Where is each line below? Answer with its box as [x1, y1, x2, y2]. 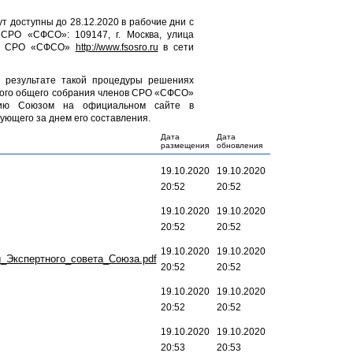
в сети [158, 42, 194, 53]
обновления [216, 141, 262, 150]
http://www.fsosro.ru [75, 42, 158, 53]
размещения [160, 141, 209, 150]
